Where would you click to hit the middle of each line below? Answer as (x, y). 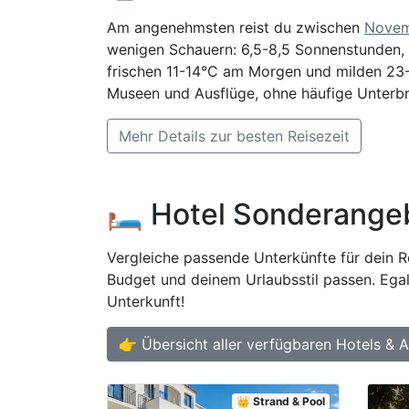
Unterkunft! (146, 301)
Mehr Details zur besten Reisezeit (234, 136)
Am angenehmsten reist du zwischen (236, 27)
